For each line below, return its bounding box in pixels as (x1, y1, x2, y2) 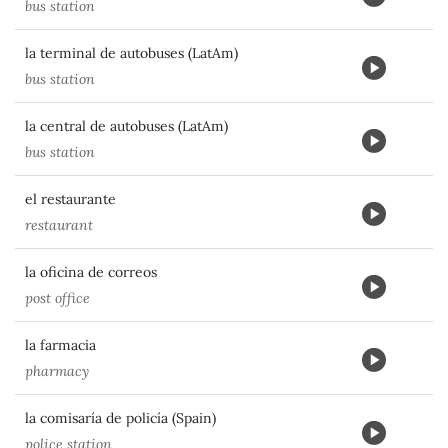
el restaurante (25, 190, 116, 208)
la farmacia (25, 336, 96, 354)
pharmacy (25, 362, 89, 380)
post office (25, 289, 90, 307)
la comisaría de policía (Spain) (25, 409, 216, 427)
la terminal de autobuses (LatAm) (25, 44, 238, 62)
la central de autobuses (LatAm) (25, 117, 228, 135)
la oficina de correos (25, 263, 157, 281)
